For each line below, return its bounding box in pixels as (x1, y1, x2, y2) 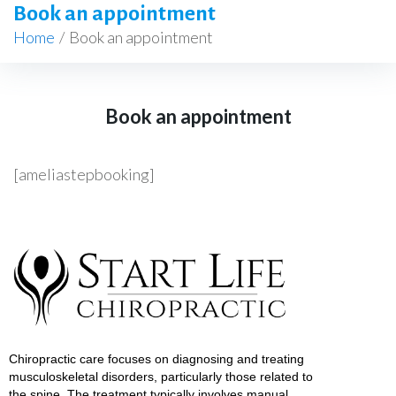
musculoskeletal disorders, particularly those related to (9, 369, 313, 385)
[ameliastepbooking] (13, 164, 155, 185)
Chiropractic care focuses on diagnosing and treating (9, 352, 304, 367)
